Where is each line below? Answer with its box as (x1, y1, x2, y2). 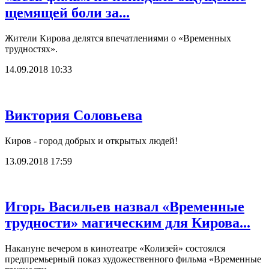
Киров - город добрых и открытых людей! (5, 135, 178, 146)
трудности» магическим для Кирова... (5, 215, 250, 231)
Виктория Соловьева (5, 107, 142, 123)
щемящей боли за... (5, 4, 130, 20)
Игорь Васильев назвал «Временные (5, 199, 244, 215)
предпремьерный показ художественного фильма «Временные (5, 254, 261, 265)
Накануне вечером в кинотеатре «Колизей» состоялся (5, 243, 225, 254)
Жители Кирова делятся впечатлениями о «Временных (5, 32, 231, 43)
